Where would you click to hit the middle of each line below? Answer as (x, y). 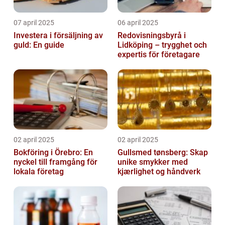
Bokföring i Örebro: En (53, 152)
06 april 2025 (138, 22)
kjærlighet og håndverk (159, 171)
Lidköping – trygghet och (162, 45)
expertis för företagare (159, 54)
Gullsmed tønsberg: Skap (163, 152)
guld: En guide (39, 45)
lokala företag (39, 171)
